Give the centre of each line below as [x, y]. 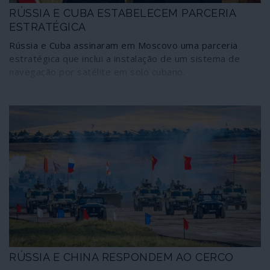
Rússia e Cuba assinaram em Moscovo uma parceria [124, 45]
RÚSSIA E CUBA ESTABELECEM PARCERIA [122, 13]
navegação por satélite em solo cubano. [97, 71]
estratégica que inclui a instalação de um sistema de [124, 58]
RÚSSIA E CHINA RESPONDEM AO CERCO [121, 257]
